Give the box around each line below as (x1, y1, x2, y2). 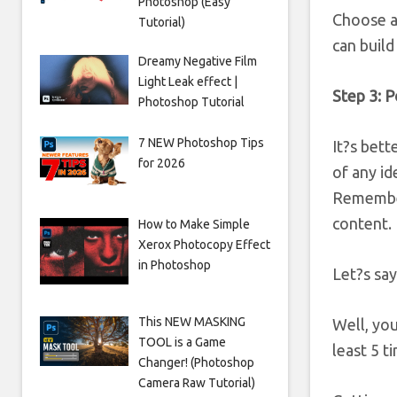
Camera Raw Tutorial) (137, 376, 255, 391)
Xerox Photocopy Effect (137, 237, 270, 252)
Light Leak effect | (137, 74, 237, 89)
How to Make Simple (137, 216, 250, 231)
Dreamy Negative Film (137, 53, 257, 68)
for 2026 (137, 155, 185, 170)
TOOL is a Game (137, 335, 226, 350)
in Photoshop (137, 257, 211, 272)
